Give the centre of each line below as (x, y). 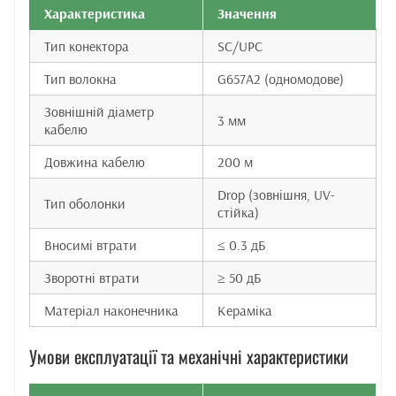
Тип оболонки (85, 203)
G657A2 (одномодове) (281, 79)
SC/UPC (240, 46)
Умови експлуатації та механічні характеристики (189, 356)
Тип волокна (80, 79)
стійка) (238, 212)
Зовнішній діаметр (99, 111)
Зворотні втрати (92, 278)
